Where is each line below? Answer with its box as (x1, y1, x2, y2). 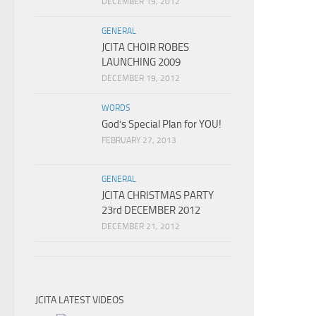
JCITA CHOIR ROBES (102, 41, 189, 54)
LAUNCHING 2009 (102, 56, 181, 68)
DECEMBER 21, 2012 (102, 221, 180, 231)
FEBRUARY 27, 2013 (102, 135, 176, 145)
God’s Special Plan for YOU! (102, 118, 221, 130)
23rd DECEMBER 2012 (102, 204, 200, 217)
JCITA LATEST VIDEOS (35, 294, 124, 306)
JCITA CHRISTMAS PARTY (102, 189, 214, 202)
